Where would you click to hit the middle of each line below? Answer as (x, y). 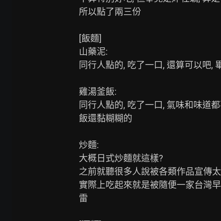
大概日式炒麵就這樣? (121, 158)
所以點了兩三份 (110, 12)
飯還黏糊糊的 (106, 118)
